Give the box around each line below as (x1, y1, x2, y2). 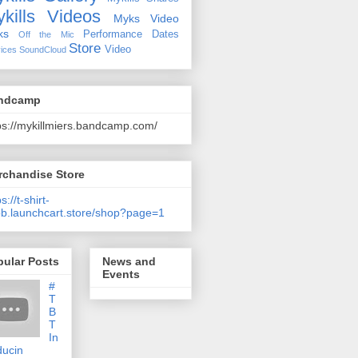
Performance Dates (82, 29, 180, 41)
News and (102, 255, 156, 268)
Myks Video (113, 12, 180, 26)
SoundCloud (19, 45, 66, 55)
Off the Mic (18, 30, 74, 40)
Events (102, 268, 140, 281)
